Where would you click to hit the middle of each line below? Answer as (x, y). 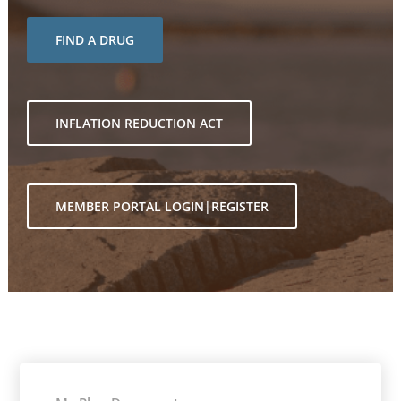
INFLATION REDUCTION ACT (140, 123)
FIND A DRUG (95, 40)
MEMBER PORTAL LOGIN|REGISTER (162, 206)
